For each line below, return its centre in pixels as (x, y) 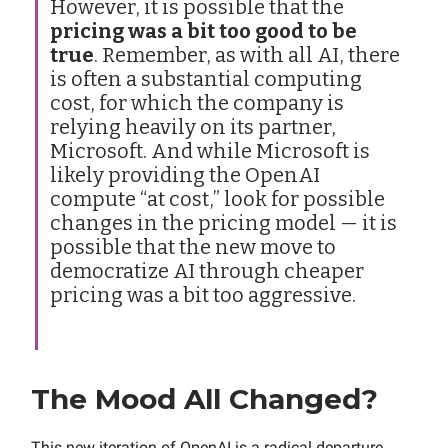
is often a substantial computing (206, 79)
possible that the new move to (193, 247)
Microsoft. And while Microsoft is (210, 151)
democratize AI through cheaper (207, 271)
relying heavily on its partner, (193, 127)
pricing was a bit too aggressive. (203, 295)
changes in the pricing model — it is (223, 223)
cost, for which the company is (197, 103)
